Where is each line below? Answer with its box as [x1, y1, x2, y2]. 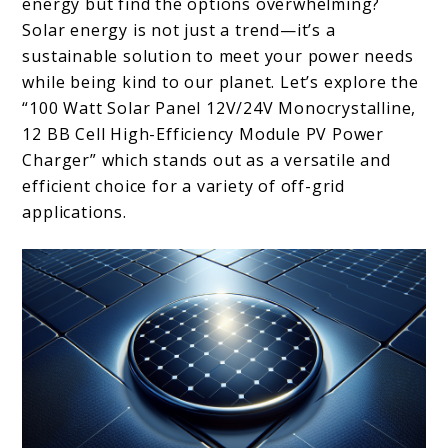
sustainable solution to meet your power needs [22, 44, 414, 67]
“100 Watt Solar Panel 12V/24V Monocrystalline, [22, 96, 417, 119]
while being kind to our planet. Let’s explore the [22, 70, 419, 93]
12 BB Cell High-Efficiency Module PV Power [22, 122, 385, 145]
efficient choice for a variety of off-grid [22, 174, 346, 197]
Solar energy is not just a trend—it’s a [22, 18, 336, 41]
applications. [22, 200, 127, 223]
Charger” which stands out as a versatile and [22, 148, 391, 171]
